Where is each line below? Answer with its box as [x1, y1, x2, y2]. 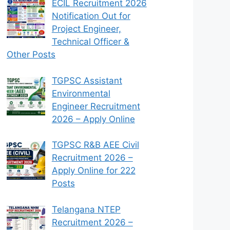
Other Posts [7, 49, 55, 60]
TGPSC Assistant [51, 75, 122, 86]
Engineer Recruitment [51, 101, 140, 111]
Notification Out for [51, 11, 130, 22]
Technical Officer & [51, 36, 129, 47]
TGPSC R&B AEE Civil [51, 140, 139, 150]
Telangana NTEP [51, 204, 121, 215]
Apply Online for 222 [51, 165, 136, 176]
